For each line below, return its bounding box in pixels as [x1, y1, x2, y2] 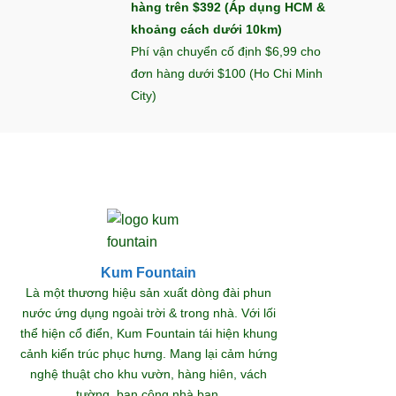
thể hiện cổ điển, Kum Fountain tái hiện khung [19, 326, 278, 341]
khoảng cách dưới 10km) [131, 22, 282, 36]
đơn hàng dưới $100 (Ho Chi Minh [131, 66, 323, 80]
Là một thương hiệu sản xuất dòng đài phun [26, 286, 271, 301]
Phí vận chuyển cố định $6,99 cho [131, 44, 321, 58]
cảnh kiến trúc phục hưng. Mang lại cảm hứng [19, 346, 278, 362]
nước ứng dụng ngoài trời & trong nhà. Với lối [21, 306, 276, 321]
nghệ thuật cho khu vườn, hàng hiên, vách [30, 367, 267, 382]
